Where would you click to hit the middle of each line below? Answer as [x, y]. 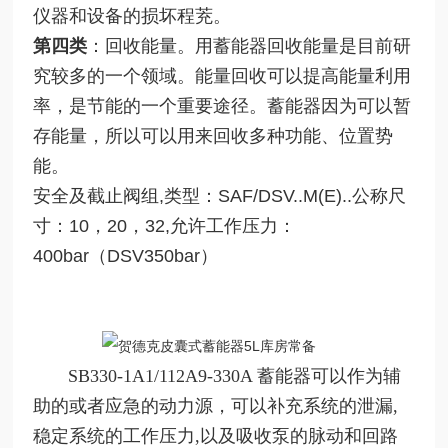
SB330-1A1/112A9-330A [145, 375]
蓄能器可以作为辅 [329, 375]
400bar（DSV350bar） [126, 255]
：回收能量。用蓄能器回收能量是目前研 [249, 45]
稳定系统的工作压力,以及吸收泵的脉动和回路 [216, 435]
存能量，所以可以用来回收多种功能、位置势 [213, 135]
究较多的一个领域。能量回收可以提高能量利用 [222, 75]
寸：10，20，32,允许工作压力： [165, 225]
